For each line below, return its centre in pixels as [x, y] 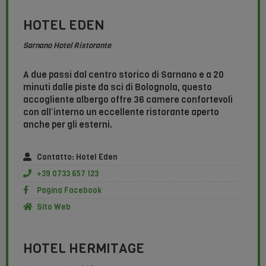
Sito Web [53, 207]
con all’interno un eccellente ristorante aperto [121, 113]
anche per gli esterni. [68, 125]
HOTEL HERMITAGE [84, 249]
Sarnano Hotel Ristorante [67, 46]
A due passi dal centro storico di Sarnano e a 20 [123, 75]
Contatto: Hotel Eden [77, 157]
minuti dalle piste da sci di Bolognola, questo [118, 88]
